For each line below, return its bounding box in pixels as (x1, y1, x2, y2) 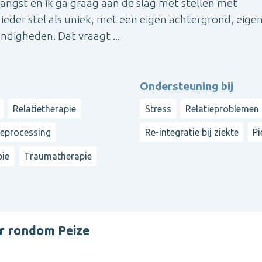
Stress (145, 103, 171, 114)
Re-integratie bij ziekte (145, 127, 239, 138)
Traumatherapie (23, 150, 92, 161)
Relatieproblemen (185, 103, 260, 114)
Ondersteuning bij (140, 79, 233, 92)
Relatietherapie (13, 103, 77, 114)
